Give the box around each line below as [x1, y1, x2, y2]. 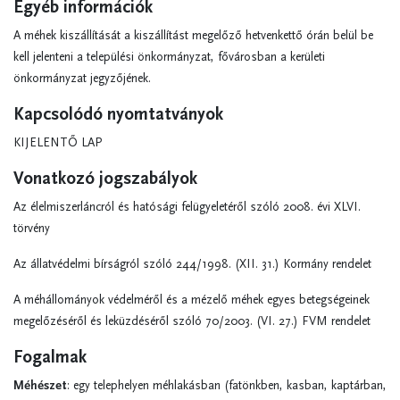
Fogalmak [13, 346, 87, 368]
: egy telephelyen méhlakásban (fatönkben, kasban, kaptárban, [67, 378, 387, 394]
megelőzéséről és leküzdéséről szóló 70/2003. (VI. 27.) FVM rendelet [13, 313, 371, 329]
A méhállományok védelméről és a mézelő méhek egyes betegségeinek [13, 292, 370, 308]
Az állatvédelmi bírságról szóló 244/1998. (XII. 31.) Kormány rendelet [13, 256, 371, 272]
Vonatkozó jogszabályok [13, 168, 197, 189]
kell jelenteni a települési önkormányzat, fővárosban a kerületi [13, 49, 325, 65]
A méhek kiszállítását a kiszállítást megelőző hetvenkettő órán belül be [13, 28, 373, 44]
